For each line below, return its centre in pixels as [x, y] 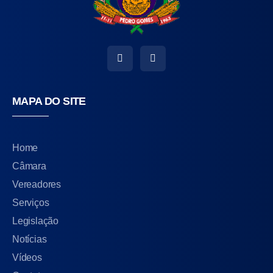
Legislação [35, 221]
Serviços [31, 202]
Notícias [30, 239]
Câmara [29, 166]
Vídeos [27, 257]
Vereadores [37, 184]
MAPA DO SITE [49, 101]
